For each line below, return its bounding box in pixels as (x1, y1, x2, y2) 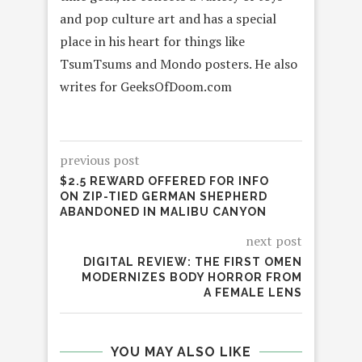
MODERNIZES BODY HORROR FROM (82, 271, 302, 284)
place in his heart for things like (60, 32, 245, 51)
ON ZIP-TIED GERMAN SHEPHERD (60, 190, 267, 204)
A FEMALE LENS (204, 286, 302, 300)
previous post (60, 151, 140, 170)
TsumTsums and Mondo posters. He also (60, 55, 297, 74)
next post (246, 232, 302, 250)
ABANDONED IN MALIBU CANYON (60, 205, 267, 219)
